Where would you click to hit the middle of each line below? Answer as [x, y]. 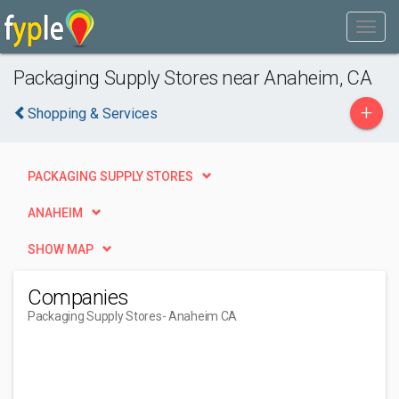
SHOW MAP [61, 249]
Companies [78, 297]
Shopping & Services [93, 114]
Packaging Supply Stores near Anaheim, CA [193, 77]
